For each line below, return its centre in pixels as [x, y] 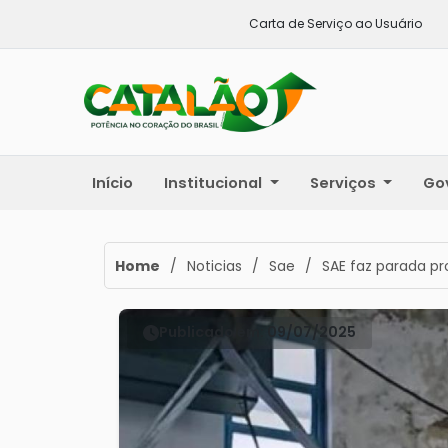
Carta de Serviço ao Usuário [335, 23]
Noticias [214, 265]
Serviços [344, 182]
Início [112, 182]
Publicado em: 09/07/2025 [257, 332]
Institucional [215, 182]
